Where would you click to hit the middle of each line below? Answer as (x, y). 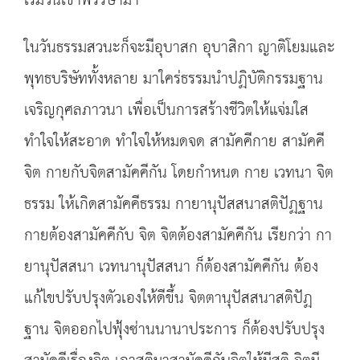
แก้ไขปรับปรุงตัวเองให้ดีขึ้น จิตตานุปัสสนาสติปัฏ (168, 299)
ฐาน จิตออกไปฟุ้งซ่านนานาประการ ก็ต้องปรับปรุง (174, 330)
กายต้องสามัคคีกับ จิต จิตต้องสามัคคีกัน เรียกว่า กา (178, 236)
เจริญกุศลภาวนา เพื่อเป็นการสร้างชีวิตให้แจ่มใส (166, 110)
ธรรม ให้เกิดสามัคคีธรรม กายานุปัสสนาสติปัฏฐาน (174, 205)
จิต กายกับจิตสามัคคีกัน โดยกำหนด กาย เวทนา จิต (179, 173)
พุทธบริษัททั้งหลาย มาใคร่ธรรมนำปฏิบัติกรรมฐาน (174, 79)
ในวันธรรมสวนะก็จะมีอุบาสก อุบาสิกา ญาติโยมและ (180, 48)
